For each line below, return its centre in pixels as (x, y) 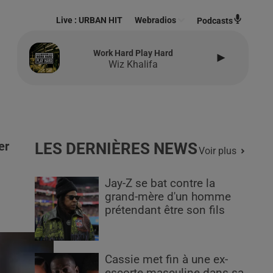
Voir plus (217, 151)
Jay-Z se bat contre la (160, 183)
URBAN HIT (101, 20)
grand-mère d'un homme (168, 197)
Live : (68, 20)
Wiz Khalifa (133, 64)
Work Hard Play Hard (133, 53)
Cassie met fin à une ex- (167, 260)
